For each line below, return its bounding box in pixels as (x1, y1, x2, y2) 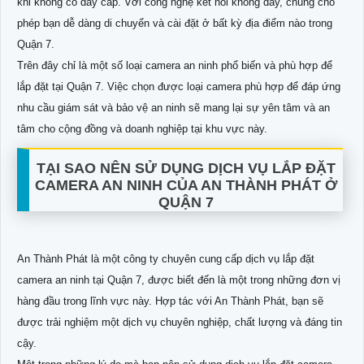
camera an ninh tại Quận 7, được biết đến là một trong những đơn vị (17, 273, 340, 286)
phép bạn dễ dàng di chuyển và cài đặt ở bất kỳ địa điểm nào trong (17, 16, 332, 29)
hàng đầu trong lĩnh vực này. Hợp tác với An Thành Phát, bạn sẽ (17, 294, 323, 307)
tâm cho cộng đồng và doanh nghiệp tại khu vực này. (17, 122, 267, 135)
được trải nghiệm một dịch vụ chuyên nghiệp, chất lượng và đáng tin (17, 315, 342, 328)
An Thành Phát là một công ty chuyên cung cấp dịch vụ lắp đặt (17, 252, 314, 265)
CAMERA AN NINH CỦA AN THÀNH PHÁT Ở (35, 176, 337, 193)
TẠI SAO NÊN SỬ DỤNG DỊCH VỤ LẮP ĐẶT (37, 159, 336, 176)
